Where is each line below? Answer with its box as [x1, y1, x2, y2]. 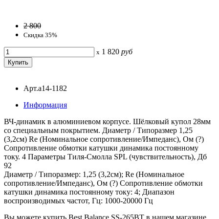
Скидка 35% [23, 31, 57, 39]
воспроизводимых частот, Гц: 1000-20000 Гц [4, 196, 153, 205]
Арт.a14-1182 [23, 84, 67, 92]
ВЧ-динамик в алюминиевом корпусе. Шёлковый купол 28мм [4, 117, 211, 126]
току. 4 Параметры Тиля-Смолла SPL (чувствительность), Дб [4, 152, 207, 161]
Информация [23, 100, 67, 109]
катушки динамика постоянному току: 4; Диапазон [4, 187, 175, 196]
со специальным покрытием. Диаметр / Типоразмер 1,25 [4, 126, 193, 134]
